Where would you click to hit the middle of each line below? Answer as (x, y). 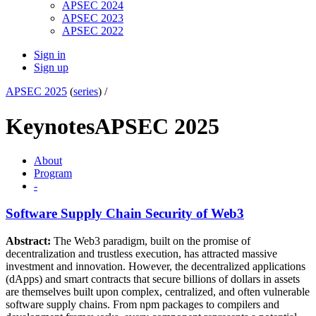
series (86, 92)
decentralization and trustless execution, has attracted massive (141, 253)
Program (53, 174)
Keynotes (50, 126)
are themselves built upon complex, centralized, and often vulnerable (158, 291)
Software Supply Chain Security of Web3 (125, 213)
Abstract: (28, 241)
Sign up (51, 68)
